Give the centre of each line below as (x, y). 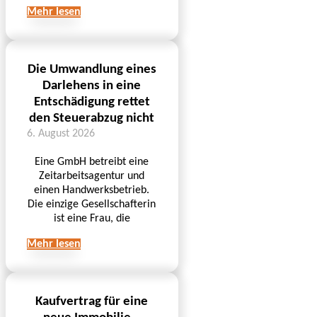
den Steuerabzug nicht (92, 118)
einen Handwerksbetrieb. (92, 190)
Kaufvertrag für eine (92, 301)
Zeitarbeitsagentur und (92, 176)
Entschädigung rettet (92, 102)
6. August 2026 (61, 133)
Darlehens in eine (92, 86)
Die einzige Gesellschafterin (92, 204)
